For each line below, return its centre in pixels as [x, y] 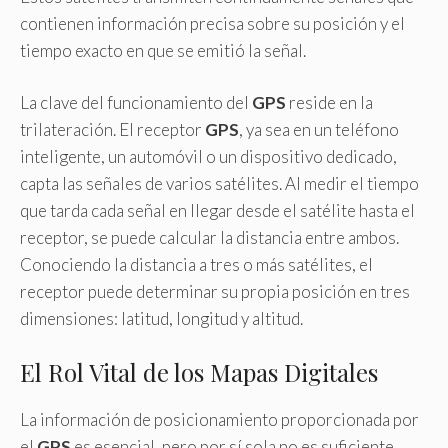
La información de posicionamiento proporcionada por [219, 419]
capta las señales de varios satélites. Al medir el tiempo [219, 183]
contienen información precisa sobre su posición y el [212, 23]
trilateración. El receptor [112, 129]
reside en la [329, 102]
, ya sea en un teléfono [319, 129]
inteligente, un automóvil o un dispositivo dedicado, [208, 156]
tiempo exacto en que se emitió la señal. [163, 50]
